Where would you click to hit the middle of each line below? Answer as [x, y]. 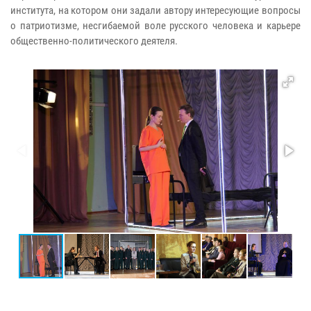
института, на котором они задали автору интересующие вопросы [155, 10]
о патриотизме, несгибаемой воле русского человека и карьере [155, 25]
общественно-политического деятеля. [94, 41]
